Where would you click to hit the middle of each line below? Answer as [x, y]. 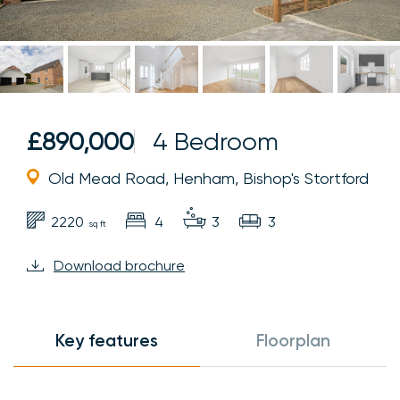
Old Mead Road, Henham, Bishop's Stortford [208, 178]
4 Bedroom [216, 141]
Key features [107, 340]
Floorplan [293, 340]
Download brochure [119, 265]
